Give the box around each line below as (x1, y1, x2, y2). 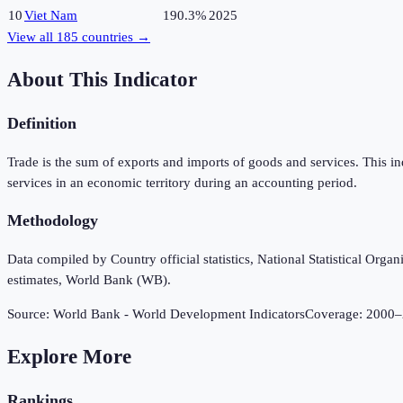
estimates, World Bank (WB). (7, 273, 171, 288)
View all (7, 30, 57, 45)
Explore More (7, 345, 131, 368)
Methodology (7, 211, 98, 230)
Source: (7, 307, 53, 322)
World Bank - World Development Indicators (53, 307, 305, 322)
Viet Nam (24, 8, 77, 23)
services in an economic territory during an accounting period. (7, 175, 357, 190)
